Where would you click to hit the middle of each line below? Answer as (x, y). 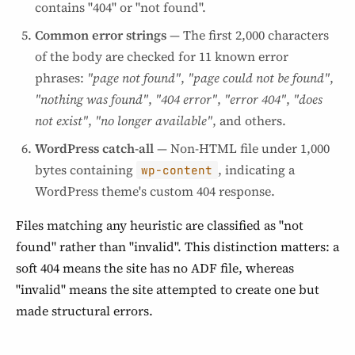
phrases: (61, 78)
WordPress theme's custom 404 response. (155, 191)
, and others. (249, 120)
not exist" (61, 120)
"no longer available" (154, 120)
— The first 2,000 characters (248, 35)
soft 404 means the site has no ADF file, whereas (155, 268)
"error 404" (255, 99)
